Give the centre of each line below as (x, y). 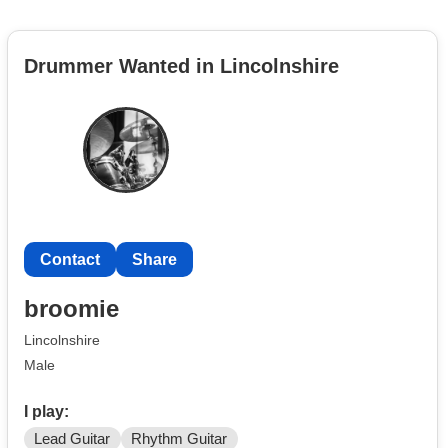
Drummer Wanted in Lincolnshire (181, 65)
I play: (46, 411)
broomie (71, 309)
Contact (70, 259)
